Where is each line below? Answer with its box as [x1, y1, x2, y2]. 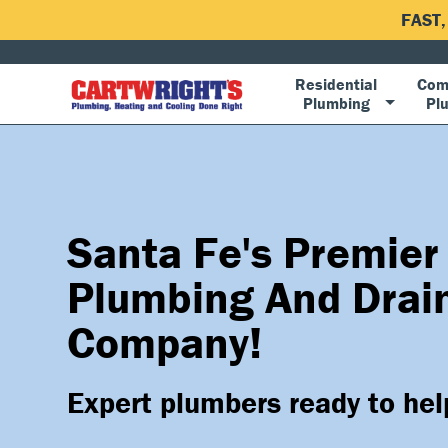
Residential [295, 74, 377, 94]
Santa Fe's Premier [67, 225, 439, 280]
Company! [67, 315, 262, 370]
